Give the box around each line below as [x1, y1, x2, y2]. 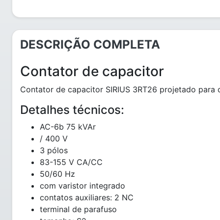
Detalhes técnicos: [20, 103, 124, 117]
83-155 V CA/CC [40, 157, 103, 167]
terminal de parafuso [40, 204, 117, 214]
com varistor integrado [40, 181, 125, 191]
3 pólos [40, 145, 68, 155]
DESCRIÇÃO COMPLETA [20, 37, 160, 52]
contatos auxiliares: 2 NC [40, 192, 134, 202]
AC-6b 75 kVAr [40, 122, 96, 132]
